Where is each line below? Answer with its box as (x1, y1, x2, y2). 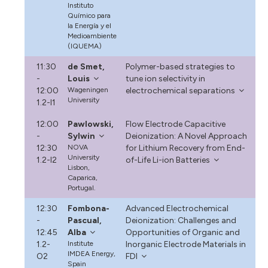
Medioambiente (68, 31, 117, 40)
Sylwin (68, 130, 96, 141)
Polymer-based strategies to (125, 61, 235, 72)
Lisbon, (68, 163, 90, 172)
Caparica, (68, 173, 98, 182)
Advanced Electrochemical (125, 203, 229, 214)
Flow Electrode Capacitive (125, 118, 226, 129)
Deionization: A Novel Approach (125, 130, 247, 141)
